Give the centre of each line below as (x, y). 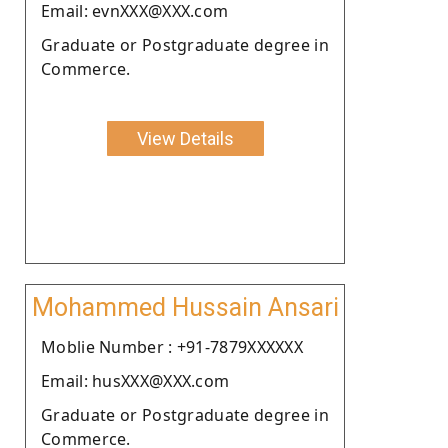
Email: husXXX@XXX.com (135, 380)
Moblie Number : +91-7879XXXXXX (172, 346)
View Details (185, 138)
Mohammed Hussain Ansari (185, 307)
